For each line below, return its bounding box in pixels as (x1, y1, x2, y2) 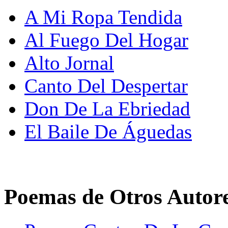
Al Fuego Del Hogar (24, 29, 188, 51)
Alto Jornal (24, 52, 114, 74)
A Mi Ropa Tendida (24, 6, 182, 28)
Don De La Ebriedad (24, 98, 190, 120)
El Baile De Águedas (24, 121, 192, 143)
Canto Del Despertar (24, 75, 188, 97)
